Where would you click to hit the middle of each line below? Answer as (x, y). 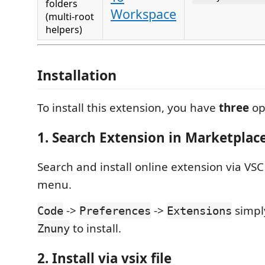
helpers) (64, 29)
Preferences (115, 211)
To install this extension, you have (128, 108)
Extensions (199, 211)
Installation (77, 75)
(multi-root (70, 16)
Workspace (143, 14)
